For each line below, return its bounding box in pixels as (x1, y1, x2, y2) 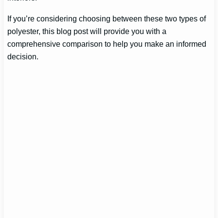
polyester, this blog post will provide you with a (7, 26, 167, 36)
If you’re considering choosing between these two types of (7, 14, 206, 23)
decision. (7, 52, 39, 61)
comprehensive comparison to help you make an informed (7, 39, 207, 48)
